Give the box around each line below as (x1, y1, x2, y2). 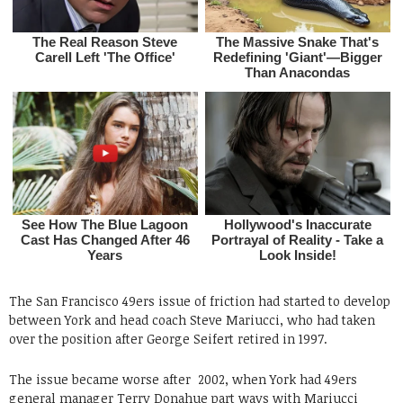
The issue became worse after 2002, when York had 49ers (9, 370, 357, 388)
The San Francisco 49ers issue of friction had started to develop (9, 291, 390, 309)
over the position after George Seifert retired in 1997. (9, 329, 327, 347)
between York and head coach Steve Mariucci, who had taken (9, 310, 375, 328)
